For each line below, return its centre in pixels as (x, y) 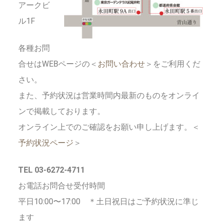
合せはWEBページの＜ (58, 64)
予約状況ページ (46, 143)
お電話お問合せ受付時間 (62, 185)
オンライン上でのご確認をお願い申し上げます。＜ (109, 127)
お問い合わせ (122, 64)
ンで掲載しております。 (62, 111)
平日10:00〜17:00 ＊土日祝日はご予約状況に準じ (109, 201)
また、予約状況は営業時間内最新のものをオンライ (109, 95)
